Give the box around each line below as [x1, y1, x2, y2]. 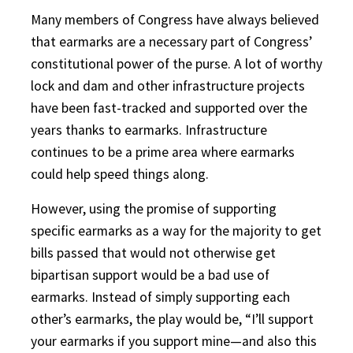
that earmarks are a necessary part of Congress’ [31, 32, 312, 50]
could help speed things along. [31, 165, 209, 183]
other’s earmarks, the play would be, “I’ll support [31, 310, 314, 328]
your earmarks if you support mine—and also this [31, 332, 317, 350]
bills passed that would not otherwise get [31, 243, 276, 262]
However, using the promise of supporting [31, 199, 277, 217]
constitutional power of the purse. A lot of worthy [31, 54, 322, 72]
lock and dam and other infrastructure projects [31, 76, 305, 95]
